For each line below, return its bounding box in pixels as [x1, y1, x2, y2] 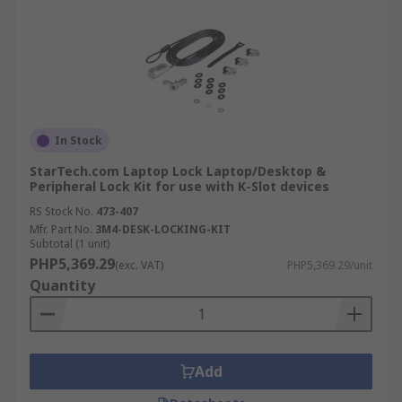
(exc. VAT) [115, 258, 163, 273]
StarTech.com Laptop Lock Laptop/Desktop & [30, 162, 326, 179]
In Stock [55, 133, 102, 148]
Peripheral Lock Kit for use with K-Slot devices [30, 178, 329, 195]
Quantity [30, 275, 95, 295]
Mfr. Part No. [30, 222, 92, 237]
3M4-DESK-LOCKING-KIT [95, 222, 231, 237]
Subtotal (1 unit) [30, 236, 109, 251]
